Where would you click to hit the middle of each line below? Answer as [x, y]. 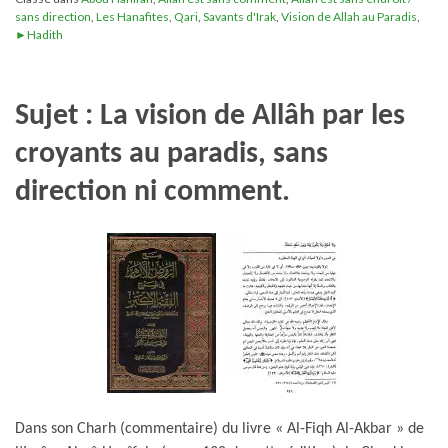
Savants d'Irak [239, 16]
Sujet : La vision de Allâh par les [210, 116]
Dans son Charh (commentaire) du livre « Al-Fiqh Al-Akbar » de [219, 428]
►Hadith [39, 34]
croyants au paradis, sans [171, 154]
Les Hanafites [132, 16]
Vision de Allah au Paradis [349, 16]
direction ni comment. [152, 192]
